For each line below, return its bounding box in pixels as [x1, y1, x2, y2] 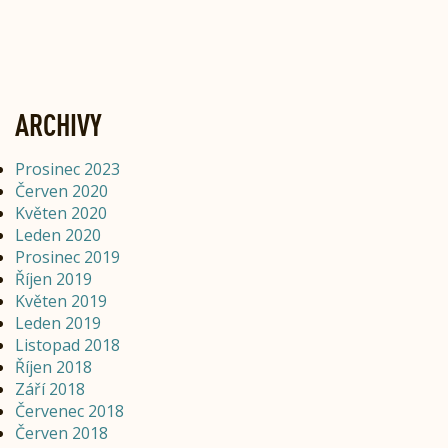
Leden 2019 [15, 312, 101, 335]
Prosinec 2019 [15, 246, 120, 269]
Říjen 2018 [15, 356, 92, 379]
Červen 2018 [15, 422, 108, 445]
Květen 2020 [15, 202, 107, 225]
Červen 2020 [15, 180, 108, 203]
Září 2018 [15, 378, 85, 401]
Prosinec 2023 [15, 158, 120, 181]
